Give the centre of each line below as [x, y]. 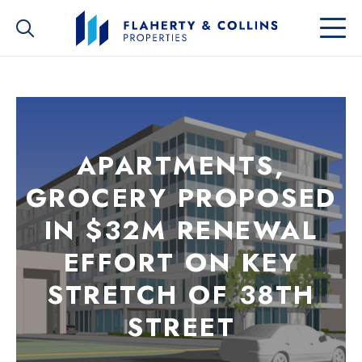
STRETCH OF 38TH [181, 295]
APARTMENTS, [181, 166]
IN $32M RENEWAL [181, 230]
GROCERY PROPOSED [181, 198]
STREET [181, 327]
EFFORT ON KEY [181, 263]
